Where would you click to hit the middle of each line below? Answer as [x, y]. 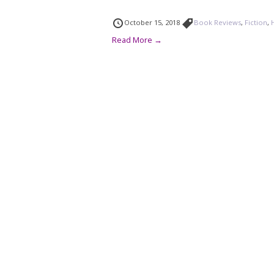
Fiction [256, 22]
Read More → [137, 40]
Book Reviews [218, 22]
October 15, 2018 [153, 22]
